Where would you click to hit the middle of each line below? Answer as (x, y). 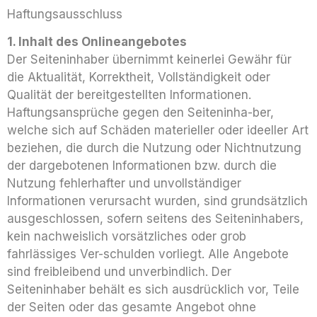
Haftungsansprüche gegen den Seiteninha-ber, (140, 113)
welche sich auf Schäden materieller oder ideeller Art (158, 131)
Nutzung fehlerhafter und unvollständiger (124, 184)
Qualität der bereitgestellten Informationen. (129, 95)
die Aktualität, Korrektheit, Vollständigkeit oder (139, 77)
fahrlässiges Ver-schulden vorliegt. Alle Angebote (148, 254)
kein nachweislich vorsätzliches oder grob (127, 237)
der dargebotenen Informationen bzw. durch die (142, 166)
